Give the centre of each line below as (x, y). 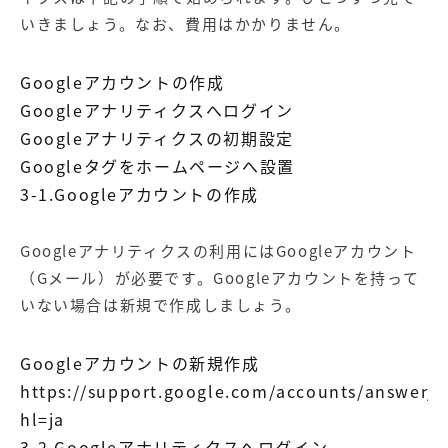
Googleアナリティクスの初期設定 (157, 138)
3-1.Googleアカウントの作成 (139, 194)
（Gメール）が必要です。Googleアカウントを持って (220, 278)
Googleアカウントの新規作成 (140, 363)
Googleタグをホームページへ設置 (157, 166)
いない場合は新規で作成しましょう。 (161, 305)
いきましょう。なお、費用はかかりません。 (185, 24)
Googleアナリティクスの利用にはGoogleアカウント (218, 251)
